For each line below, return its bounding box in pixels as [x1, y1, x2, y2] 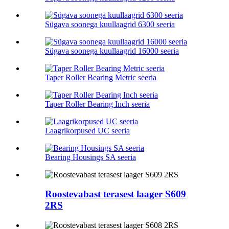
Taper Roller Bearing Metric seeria [45, 73, 156, 82]
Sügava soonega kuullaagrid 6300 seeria [45, 19, 175, 29]
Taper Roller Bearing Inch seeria [45, 99, 150, 108]
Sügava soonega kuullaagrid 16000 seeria [45, 46, 179, 55]
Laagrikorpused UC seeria [45, 126, 130, 135]
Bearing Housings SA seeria [45, 152, 136, 162]
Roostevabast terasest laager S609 [45, 189, 186, 200]
